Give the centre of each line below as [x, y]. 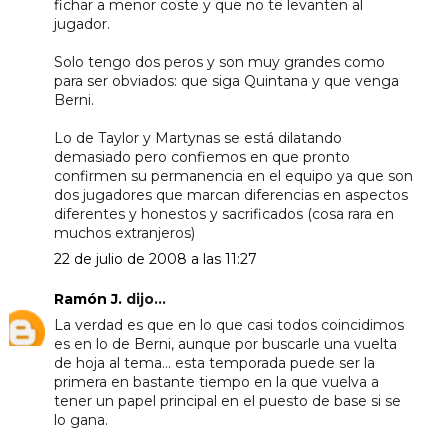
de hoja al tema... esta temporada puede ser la [214, 362]
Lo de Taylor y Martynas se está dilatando [197, 137]
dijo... [143, 298]
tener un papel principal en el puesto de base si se [227, 400]
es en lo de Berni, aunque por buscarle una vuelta [225, 343]
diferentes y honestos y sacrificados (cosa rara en [223, 213]
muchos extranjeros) [124, 232]
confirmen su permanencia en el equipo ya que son [233, 175]
